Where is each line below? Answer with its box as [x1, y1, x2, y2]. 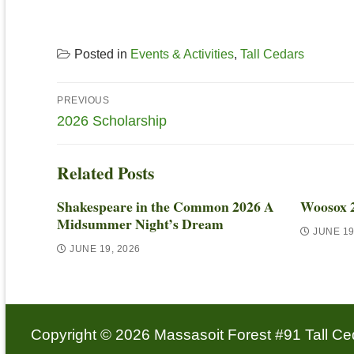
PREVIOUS [57, 95, 109, 105]
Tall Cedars [240, 47, 304, 62]
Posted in [74, 47, 130, 62]
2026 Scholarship [57, 112, 167, 129]
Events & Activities [130, 47, 234, 62]
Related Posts [57, 160, 154, 186]
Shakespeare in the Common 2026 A [57, 196, 274, 217]
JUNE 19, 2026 [70, 243, 141, 254]
